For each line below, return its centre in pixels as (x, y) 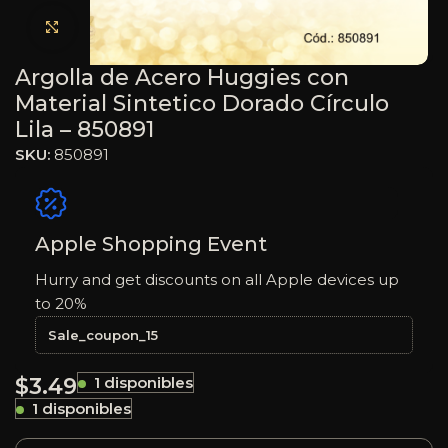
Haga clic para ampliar (155, 27)
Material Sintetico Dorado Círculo (202, 103)
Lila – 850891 (84, 129)
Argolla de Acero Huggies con (182, 77)
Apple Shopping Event (151, 243)
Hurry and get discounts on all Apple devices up (217, 279)
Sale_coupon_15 (103, 334)
